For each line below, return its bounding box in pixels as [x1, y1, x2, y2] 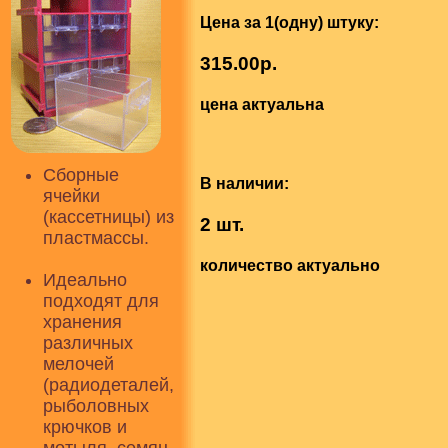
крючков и [43, 417, 127, 437]
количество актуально [200, 257, 380, 275]
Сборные [43, 165, 119, 185]
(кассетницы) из [43, 207, 174, 227]
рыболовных [43, 396, 149, 416]
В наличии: [200, 174, 289, 192]
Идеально [43, 270, 127, 290]
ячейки [43, 186, 100, 206]
